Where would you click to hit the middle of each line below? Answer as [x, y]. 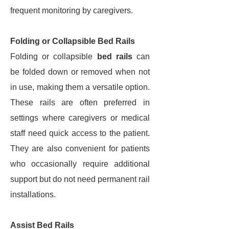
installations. [33, 194]
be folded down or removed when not [80, 72]
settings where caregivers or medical [80, 118]
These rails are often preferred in [80, 102]
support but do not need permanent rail [80, 179]
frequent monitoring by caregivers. [72, 10]
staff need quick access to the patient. [80, 133]
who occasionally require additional [80, 164]
